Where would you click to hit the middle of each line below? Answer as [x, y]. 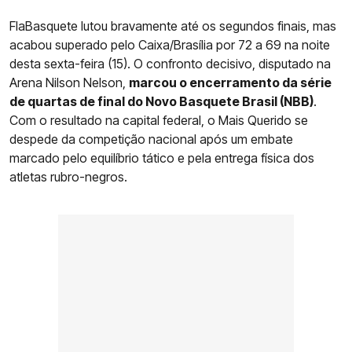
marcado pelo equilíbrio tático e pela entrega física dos [162, 158]
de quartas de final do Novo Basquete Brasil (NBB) [161, 101]
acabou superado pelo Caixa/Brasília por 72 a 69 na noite [170, 44]
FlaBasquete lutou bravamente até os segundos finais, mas [173, 26]
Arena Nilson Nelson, [69, 82]
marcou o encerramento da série [230, 82]
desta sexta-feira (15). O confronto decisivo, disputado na [170, 63]
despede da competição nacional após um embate [151, 139]
